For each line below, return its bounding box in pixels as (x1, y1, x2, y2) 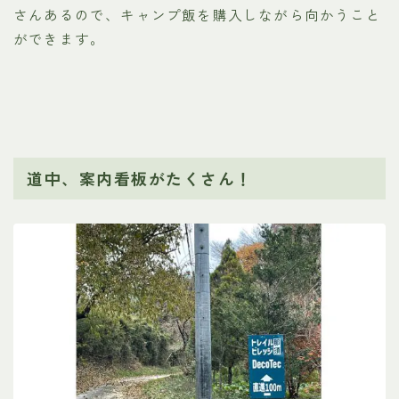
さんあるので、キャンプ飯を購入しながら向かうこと (13, 4, 381, 25)
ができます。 (13, 28, 106, 49)
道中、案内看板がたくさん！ (27, 166, 253, 190)
